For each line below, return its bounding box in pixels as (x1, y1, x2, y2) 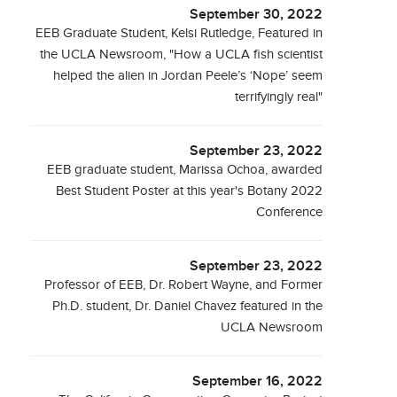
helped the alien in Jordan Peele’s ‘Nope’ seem (53, 68, 323, 83)
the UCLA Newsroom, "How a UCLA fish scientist (40, 47, 323, 62)
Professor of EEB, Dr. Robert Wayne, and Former (44, 277, 323, 292)
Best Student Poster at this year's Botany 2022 (56, 183, 323, 198)
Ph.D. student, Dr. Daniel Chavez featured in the (52, 299, 323, 314)
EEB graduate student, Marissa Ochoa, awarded (47, 162, 323, 177)
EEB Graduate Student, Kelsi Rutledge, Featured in (35, 26, 323, 41)
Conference (256, 205, 323, 220)
